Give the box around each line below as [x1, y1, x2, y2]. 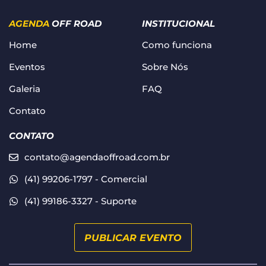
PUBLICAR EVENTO [84, 232, 182, 243]
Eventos [9, 61, 45, 72]
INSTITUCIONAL [142, 18, 215, 29]
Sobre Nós [142, 61, 188, 72]
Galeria [9, 83, 40, 94]
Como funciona [142, 39, 212, 50]
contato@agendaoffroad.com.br [24, 151, 170, 163]
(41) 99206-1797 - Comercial [24, 173, 147, 185]
